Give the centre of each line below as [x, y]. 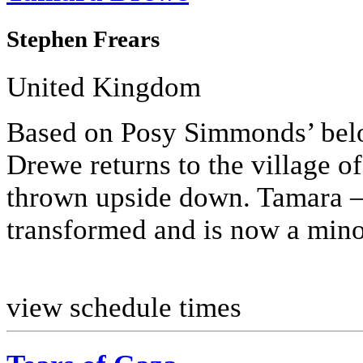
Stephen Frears [83, 39]
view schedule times [124, 307]
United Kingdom [104, 87]
